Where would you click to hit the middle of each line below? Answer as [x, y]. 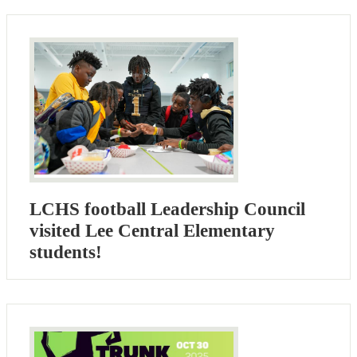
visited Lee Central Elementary [152, 230]
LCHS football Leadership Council [167, 209]
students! [66, 252]
